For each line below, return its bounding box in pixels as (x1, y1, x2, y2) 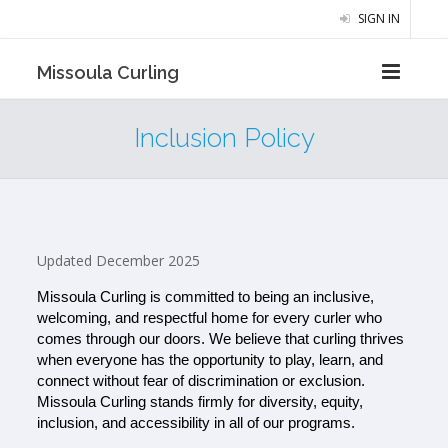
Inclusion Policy (133, 123, 315, 153)
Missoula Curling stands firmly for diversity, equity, (37, 394, 364, 411)
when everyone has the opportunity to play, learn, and (37, 352, 384, 369)
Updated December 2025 (37, 251, 201, 271)
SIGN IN (354, 10, 400, 27)
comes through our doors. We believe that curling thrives (37, 331, 405, 348)
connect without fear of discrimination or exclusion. (37, 373, 366, 390)
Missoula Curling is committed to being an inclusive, (37, 289, 375, 306)
